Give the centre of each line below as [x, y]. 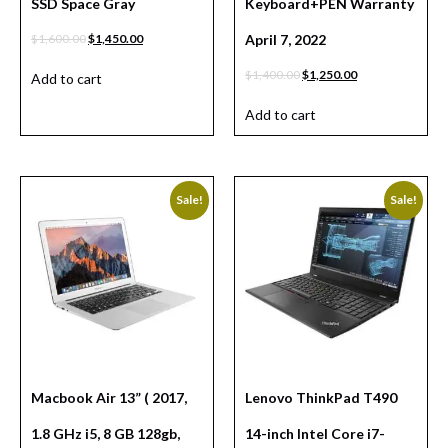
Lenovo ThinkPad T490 [322, 398]
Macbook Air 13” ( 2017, [109, 398]
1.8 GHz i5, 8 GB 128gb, [105, 434]
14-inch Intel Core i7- [315, 434]
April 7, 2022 [285, 40]
